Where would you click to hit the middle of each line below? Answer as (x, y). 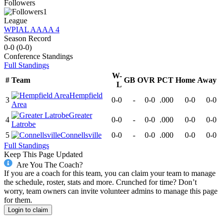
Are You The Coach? (49, 165)
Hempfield (86, 95)
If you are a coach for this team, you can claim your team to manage (110, 173)
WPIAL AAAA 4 (32, 29)
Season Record (28, 38)
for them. (18, 200)
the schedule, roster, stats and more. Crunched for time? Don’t (100, 182)
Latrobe (24, 124)
